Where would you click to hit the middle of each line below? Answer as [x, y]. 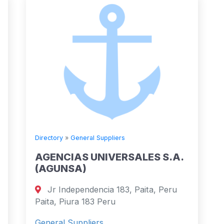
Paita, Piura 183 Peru [75, 202]
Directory [49, 138]
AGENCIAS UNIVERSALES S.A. [109, 157]
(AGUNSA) [61, 169]
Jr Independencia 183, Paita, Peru [111, 190]
